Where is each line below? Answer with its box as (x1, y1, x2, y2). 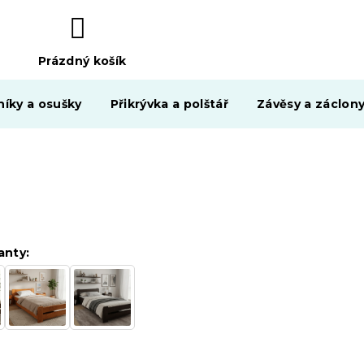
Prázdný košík (37, 54, 127, 69)
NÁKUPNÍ (37, 71, 102, 87)
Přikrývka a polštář (110, 97, 229, 111)
